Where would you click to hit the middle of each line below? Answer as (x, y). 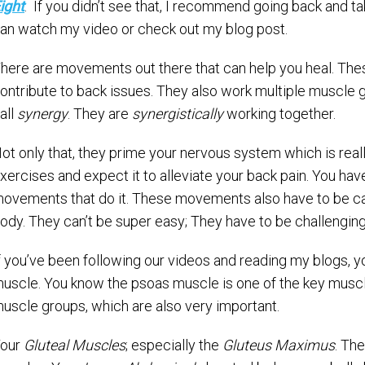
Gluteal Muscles (75, 345)
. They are (100, 114)
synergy (42, 114)
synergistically (178, 114)
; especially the (174, 345)
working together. (279, 114)
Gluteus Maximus (279, 345)
